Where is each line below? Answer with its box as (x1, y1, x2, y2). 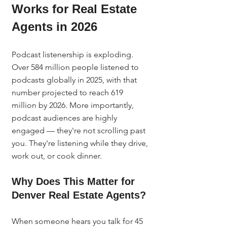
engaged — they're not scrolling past (12, 126, 147, 135)
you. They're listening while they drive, (12, 138, 150, 148)
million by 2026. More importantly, (12, 100, 136, 110)
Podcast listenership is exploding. (12, 50, 135, 59)
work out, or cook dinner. (12, 151, 102, 161)
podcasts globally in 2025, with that (12, 75, 139, 85)
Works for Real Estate (12, 2, 140, 16)
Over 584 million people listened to (12, 62, 141, 72)
